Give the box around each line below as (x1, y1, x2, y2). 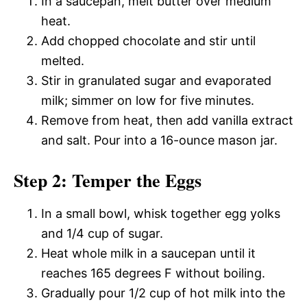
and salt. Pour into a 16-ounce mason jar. (41, 133, 278, 147)
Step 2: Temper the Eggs (14, 167, 201, 193)
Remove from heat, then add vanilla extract (41, 113, 293, 127)
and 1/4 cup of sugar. (41, 226, 163, 241)
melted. (41, 53, 84, 68)
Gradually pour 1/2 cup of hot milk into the (41, 286, 285, 300)
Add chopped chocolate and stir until (41, 34, 256, 48)
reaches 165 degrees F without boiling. (41, 266, 265, 280)
